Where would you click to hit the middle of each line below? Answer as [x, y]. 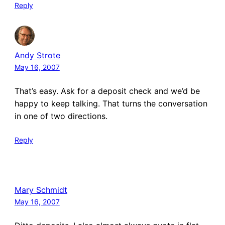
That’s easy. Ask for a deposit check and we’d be [107, 91]
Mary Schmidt [41, 190]
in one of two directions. [61, 116]
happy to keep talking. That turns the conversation [111, 104]
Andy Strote [37, 55]
